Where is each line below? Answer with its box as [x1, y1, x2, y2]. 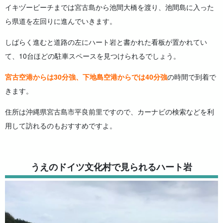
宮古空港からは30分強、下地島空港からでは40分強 [5, 72, 167, 82]
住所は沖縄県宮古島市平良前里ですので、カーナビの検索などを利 [5, 107, 214, 117]
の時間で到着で [167, 72, 216, 82]
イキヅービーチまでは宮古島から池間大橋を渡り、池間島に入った [5, 2, 214, 12]
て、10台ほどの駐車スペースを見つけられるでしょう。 [5, 51, 180, 61]
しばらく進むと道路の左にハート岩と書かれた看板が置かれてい [5, 37, 207, 47]
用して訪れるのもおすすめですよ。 [5, 120, 116, 131]
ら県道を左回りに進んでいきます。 [5, 16, 116, 26]
